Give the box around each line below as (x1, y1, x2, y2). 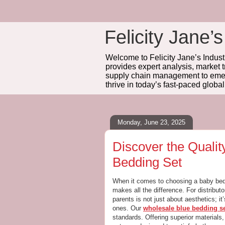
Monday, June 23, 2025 (118, 118, 185, 126)
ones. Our (113, 204, 143, 212)
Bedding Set (113, 155, 182, 170)
